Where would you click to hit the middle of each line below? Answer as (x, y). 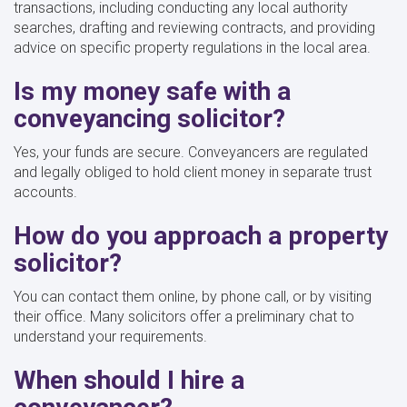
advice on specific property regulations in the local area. (192, 47)
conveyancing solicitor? (149, 118)
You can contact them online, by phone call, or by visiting (193, 296)
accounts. (45, 192)
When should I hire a (129, 380)
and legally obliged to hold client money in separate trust (193, 172)
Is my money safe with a (152, 91)
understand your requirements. (110, 336)
